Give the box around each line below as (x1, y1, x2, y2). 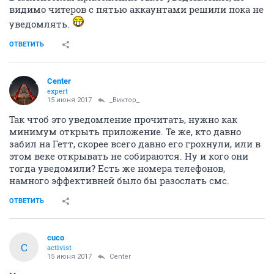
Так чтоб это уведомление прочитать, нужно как (9, 113, 237, 125)
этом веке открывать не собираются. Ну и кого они (9, 150, 248, 162)
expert (47, 86, 68, 95)
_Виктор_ (109, 96, 139, 104)
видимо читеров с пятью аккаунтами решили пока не (9, 3, 264, 15)
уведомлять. (9, 18, 72, 30)
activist (47, 243, 72, 252)
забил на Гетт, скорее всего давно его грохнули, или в (9, 138, 261, 150)
